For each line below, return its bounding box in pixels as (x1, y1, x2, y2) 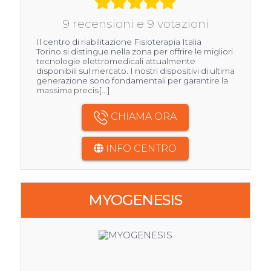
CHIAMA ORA (108, 110, 177, 122)
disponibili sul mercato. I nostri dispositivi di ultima (36, 65, 235, 76)
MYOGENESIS (88, 191, 183, 209)
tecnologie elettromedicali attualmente (36, 56, 195, 66)
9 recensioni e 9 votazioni (62, 16, 209, 31)
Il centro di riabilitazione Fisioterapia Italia (36, 36, 201, 47)
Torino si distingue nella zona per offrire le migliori (36, 46, 233, 56)
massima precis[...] (36, 85, 110, 95)
